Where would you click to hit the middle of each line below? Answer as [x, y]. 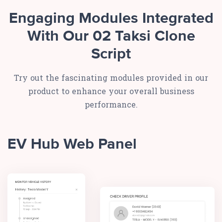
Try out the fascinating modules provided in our [111, 77]
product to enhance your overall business [111, 91]
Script [111, 54]
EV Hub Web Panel [72, 144]
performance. [111, 104]
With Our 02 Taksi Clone [111, 36]
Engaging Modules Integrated [111, 18]
